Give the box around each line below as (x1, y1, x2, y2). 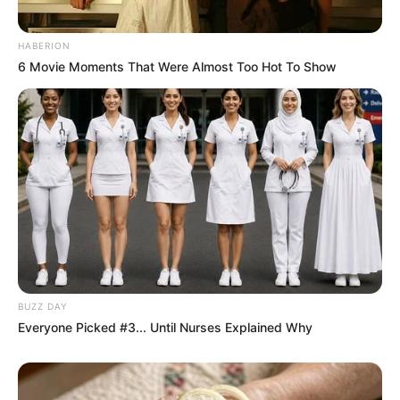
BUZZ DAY (18, 300, 67, 312)
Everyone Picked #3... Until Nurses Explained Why (18, 319, 312, 335)
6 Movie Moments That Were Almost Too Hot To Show (18, 58, 337, 74)
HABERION (18, 39, 71, 51)
